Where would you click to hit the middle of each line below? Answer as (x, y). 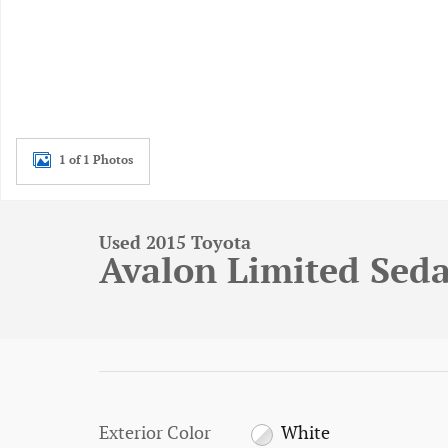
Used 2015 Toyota (175, 244)
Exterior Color (155, 434)
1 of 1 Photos (96, 160)
